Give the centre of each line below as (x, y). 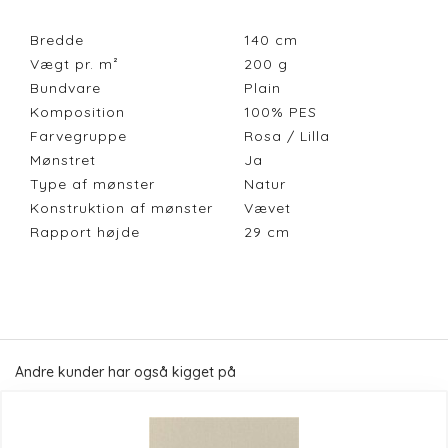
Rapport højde (85, 232)
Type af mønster (92, 184)
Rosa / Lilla (292, 136)
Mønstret (63, 160)
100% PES (285, 112)
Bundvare (65, 88)
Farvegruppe (78, 136)
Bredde (57, 40)
